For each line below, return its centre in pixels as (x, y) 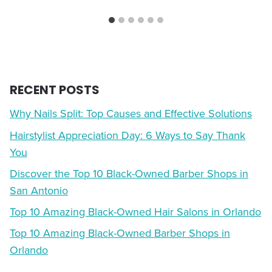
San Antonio (39, 190)
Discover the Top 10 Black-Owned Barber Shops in (129, 173)
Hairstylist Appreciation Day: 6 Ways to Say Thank (127, 135)
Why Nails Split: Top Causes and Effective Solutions (131, 114)
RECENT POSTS (55, 90)
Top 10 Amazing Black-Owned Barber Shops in (120, 233)
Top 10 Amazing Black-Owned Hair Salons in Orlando (135, 212)
